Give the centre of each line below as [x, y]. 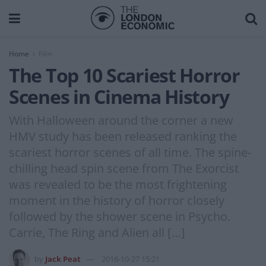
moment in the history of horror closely [117, 200]
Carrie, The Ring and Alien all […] [97, 232]
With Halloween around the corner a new [121, 120]
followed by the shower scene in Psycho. [120, 216]
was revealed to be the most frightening [118, 184]
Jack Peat [63, 259]
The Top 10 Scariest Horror [124, 75]
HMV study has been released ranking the [123, 136]
